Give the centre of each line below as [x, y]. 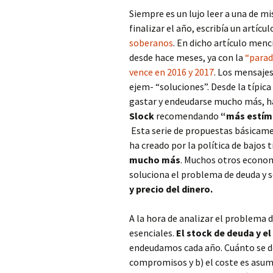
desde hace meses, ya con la [187, 57]
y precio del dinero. [171, 189]
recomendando [187, 116]
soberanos [151, 43]
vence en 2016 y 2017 [172, 72]
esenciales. [153, 233]
